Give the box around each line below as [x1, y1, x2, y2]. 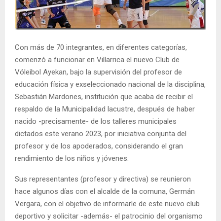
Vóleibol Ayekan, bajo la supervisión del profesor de [15, 67, 182, 76]
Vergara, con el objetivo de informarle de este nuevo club [15, 199, 200, 208]
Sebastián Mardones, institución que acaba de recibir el [15, 92, 193, 101]
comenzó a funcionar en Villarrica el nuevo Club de [15, 55, 180, 64]
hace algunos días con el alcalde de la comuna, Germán [15, 186, 195, 196]
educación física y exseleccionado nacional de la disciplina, [15, 79, 206, 89]
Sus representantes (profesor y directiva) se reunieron [15, 174, 191, 184]
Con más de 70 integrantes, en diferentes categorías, [15, 42, 187, 52]
